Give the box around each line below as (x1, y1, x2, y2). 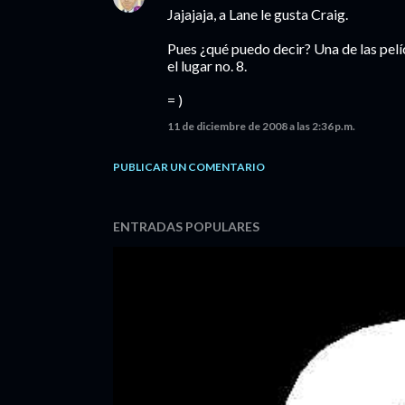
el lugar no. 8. (167, 57, 247, 74)
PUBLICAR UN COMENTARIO (113, 160, 265, 174)
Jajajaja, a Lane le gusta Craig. (167, 5, 348, 23)
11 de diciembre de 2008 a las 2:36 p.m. (167, 119, 355, 133)
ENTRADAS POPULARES (113, 219, 259, 234)
